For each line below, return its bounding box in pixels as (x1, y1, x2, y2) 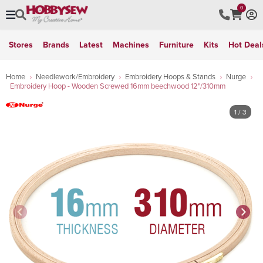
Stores (9, 39, 33, 50)
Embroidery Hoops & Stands (125, 71, 215, 82)
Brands (43, 39, 69, 50)
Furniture (159, 39, 194, 50)
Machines (113, 39, 149, 50)
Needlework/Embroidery (36, 71, 114, 82)
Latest (79, 39, 103, 50)
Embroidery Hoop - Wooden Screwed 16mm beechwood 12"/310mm (10, 80, 225, 91)
